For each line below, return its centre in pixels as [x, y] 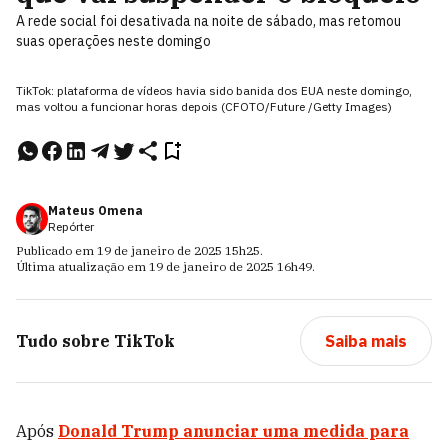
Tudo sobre [63, 341]
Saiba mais [365, 341]
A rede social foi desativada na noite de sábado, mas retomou [208, 21]
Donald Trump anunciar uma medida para [233, 431]
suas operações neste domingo [113, 41]
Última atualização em [82, 266]
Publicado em [56, 250]
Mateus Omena [95, 210]
